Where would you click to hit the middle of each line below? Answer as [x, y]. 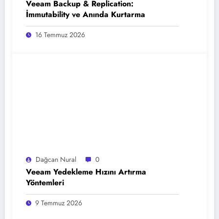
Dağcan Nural [56, 160]
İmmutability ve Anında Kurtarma [86, 15]
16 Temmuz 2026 [60, 35]
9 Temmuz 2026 [59, 203]
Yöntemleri [45, 183]
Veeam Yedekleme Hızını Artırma [86, 172]
